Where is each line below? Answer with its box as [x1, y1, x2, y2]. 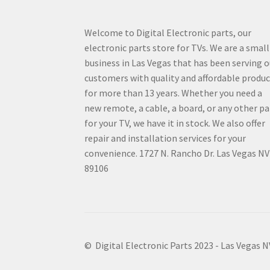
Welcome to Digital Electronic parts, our [84, 27, 252, 39]
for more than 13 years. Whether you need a [84, 87, 263, 99]
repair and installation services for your [84, 132, 246, 145]
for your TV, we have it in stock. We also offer [84, 117, 266, 130]
